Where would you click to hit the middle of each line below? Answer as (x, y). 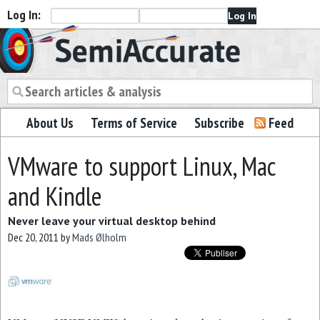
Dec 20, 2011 (33, 237)
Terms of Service (134, 123)
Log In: (24, 15)
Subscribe (219, 123)
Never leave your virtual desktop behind (112, 221)
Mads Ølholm (99, 237)
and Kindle (55, 196)
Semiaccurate (65, 42)
